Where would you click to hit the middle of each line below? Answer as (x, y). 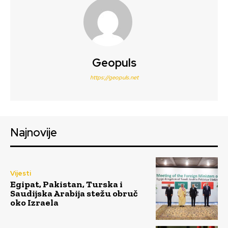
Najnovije (34, 133)
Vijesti (21, 174)
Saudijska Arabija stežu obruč (74, 194)
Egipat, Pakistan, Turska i (66, 184)
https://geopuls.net (114, 78)
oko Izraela (34, 203)
